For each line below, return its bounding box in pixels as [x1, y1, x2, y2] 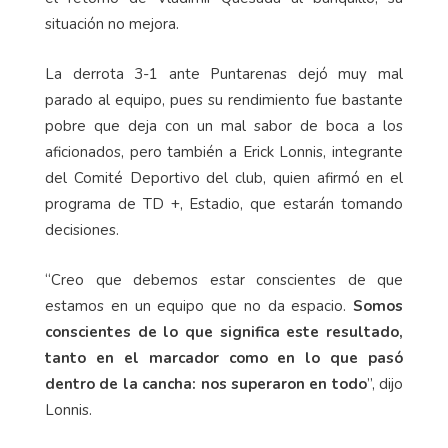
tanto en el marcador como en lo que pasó [45, 348, 403, 369]
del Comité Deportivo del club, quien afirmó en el [45, 168, 403, 189]
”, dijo [366, 374, 403, 395]
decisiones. [45, 220, 119, 241]
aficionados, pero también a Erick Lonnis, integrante [45, 142, 403, 163]
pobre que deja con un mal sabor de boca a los [45, 116, 403, 137]
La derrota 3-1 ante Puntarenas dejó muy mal [45, 64, 403, 85]
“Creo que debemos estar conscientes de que [45, 270, 403, 291]
